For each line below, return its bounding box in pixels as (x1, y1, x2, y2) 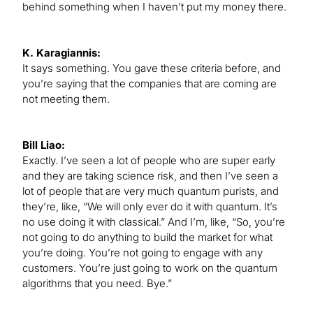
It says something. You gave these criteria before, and (22, 61, 281, 75)
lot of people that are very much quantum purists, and (22, 184, 279, 198)
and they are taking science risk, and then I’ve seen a (22, 169, 278, 183)
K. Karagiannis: (22, 46, 101, 60)
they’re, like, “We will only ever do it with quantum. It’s (22, 200, 277, 214)
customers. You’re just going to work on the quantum (22, 261, 277, 275)
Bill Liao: (22, 138, 65, 152)
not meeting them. (22, 92, 110, 106)
